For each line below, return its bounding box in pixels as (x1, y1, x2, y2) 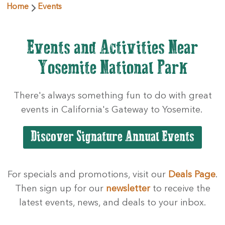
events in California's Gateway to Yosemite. (21, 105, 204, 115)
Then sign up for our (15, 184, 106, 194)
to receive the (150, 184, 210, 194)
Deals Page (168, 170, 215, 180)
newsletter (105, 184, 150, 194)
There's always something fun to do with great (13, 91, 212, 101)
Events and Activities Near (27, 39, 198, 59)
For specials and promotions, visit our (8, 170, 168, 180)
